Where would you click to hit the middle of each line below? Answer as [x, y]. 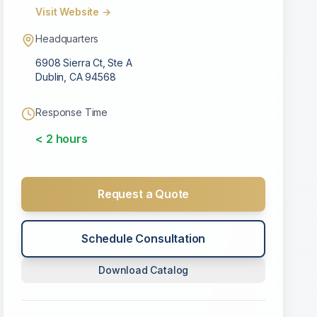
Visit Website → [73, 12]
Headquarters [67, 39]
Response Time [72, 112]
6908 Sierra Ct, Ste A [84, 63]
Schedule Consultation [143, 238]
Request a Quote [143, 194]
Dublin [50, 77]
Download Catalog [144, 270]
